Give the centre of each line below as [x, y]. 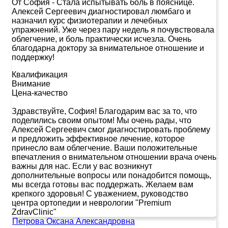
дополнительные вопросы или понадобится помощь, [111, 175]
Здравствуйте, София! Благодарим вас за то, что [104, 111]
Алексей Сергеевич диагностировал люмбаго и [101, 11]
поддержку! [33, 57]
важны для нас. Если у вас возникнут [82, 166]
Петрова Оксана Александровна [74, 221]
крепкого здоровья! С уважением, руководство [100, 193]
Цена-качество [40, 93]
